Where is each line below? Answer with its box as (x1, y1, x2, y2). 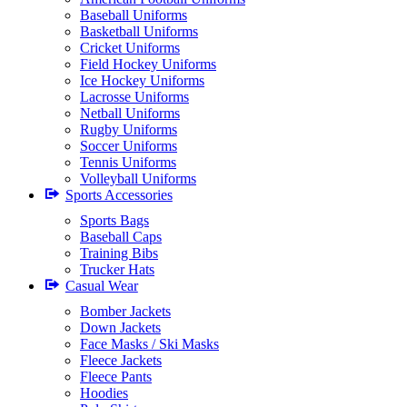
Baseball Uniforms (80, 7, 187, 23)
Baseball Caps (80, 229, 162, 244)
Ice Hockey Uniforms (80, 73, 204, 88)
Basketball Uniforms (80, 24, 198, 39)
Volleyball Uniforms (80, 171, 196, 186)
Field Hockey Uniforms (80, 56, 216, 72)
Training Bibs (80, 245, 158, 261)
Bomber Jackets (80, 303, 171, 319)
